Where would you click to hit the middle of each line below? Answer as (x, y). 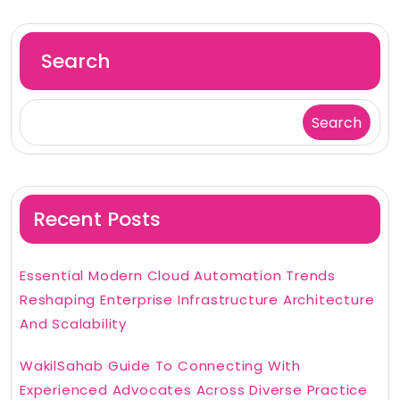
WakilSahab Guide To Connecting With (160, 366)
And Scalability (74, 324)
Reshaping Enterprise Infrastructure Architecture (197, 300)
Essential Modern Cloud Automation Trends (178, 276)
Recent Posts (97, 220)
